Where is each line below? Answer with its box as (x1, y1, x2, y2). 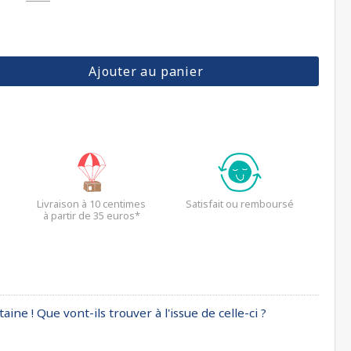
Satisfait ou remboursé (186, 197, 295, 211)
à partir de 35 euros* (42, 208, 140, 223)
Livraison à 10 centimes (37, 197, 146, 211)
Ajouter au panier (88, 63, 204, 80)
